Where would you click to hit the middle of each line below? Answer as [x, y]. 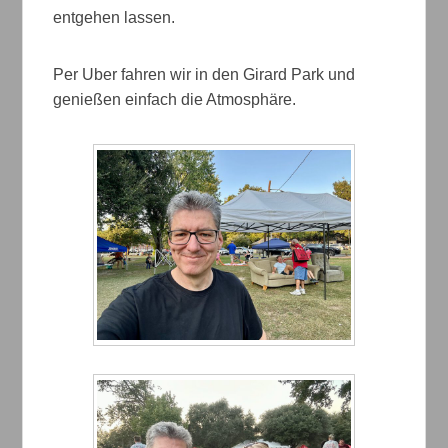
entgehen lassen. [114, 17]
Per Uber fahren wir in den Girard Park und [204, 74]
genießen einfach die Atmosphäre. [175, 99]
